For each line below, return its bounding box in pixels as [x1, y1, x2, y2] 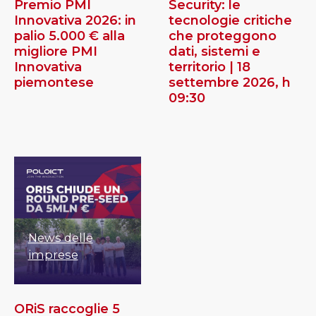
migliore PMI [13, 44, 97, 60]
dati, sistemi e [169, 44, 261, 60]
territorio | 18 [169, 59, 251, 75]
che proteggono [169, 28, 277, 44]
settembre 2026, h [169, 75, 291, 91]
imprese [28, 247, 78, 262]
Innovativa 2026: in [13, 13, 136, 29]
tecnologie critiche [169, 13, 293, 29]
